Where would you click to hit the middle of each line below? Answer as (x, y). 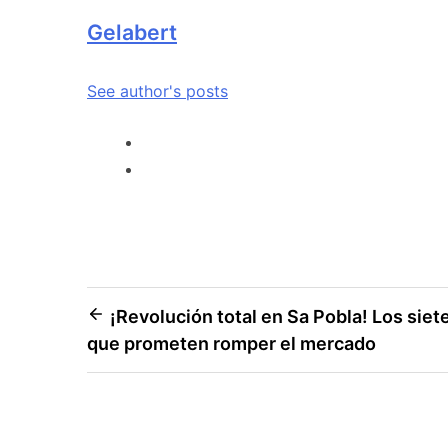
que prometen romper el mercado (231, 344)
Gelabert (132, 32)
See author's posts (157, 91)
